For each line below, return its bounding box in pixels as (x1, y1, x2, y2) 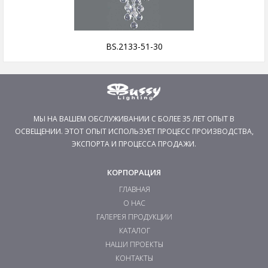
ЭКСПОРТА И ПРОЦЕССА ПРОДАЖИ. (72, 139, 196, 149)
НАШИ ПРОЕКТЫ (105, 239, 163, 249)
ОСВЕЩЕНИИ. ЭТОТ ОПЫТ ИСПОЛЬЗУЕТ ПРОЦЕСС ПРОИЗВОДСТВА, (14, 126, 254, 136)
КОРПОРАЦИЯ (107, 167, 161, 178)
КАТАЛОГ (118, 226, 150, 236)
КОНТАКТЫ (115, 253, 153, 263)
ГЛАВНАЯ (118, 184, 150, 194)
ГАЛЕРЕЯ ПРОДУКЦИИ (96, 212, 172, 222)
